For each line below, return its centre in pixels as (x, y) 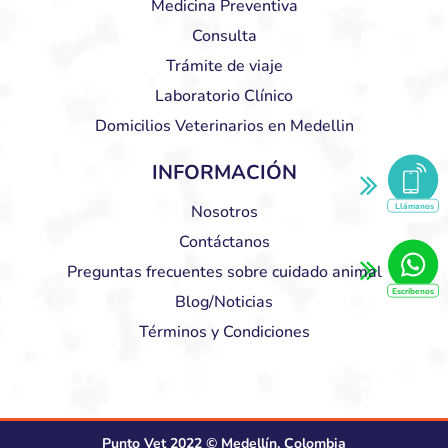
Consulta (224, 35)
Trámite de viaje (224, 65)
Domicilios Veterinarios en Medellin (224, 125)
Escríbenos (413, 291)
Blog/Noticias (224, 301)
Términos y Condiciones (224, 331)
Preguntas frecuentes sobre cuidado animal (224, 271)
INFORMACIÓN (224, 172)
